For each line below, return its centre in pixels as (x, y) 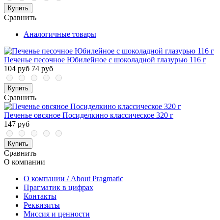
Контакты (40, 196)
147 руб (17, 124)
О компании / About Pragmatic (73, 179)
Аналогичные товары (60, 34)
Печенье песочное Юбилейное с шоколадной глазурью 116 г (105, 60)
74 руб (42, 69)
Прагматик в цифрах (58, 188)
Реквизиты (42, 205)
